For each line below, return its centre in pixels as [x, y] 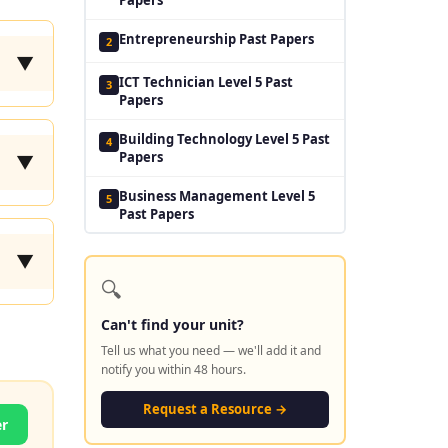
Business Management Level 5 [217, 195]
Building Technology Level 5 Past [224, 138]
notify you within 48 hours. [173, 369]
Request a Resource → [214, 408]
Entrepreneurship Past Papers [216, 38]
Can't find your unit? [172, 324]
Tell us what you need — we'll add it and [211, 350]
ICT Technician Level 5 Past [206, 81]
